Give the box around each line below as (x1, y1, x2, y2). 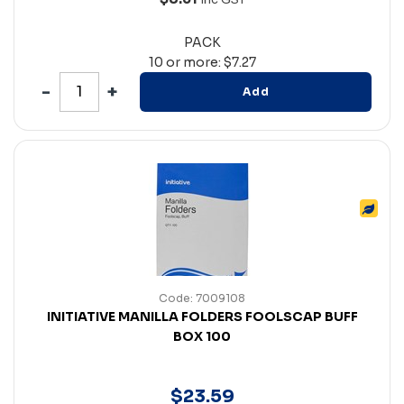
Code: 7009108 (159, 290, 245, 305)
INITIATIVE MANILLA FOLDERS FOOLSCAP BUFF (46, 308, 358, 325)
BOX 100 (173, 327, 231, 344)
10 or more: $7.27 (148, 53, 256, 70)
